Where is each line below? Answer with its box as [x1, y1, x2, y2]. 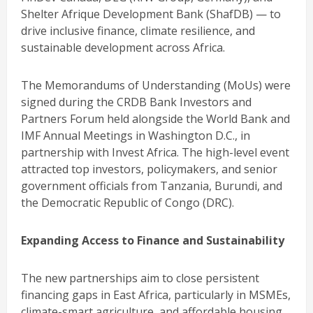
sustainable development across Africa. [21, 39, 225, 55]
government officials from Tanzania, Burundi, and [21, 177, 282, 194]
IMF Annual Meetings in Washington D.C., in [21, 127, 250, 143]
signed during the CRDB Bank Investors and [21, 94, 252, 110]
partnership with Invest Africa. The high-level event [21, 144, 289, 160]
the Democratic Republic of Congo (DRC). [21, 194, 234, 210]
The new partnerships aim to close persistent [21, 270, 259, 286]
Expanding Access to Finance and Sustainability [21, 232, 284, 248]
